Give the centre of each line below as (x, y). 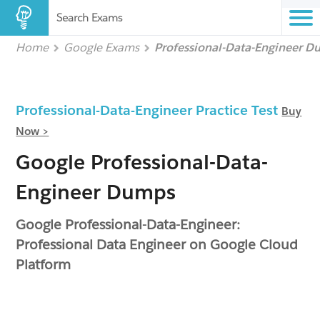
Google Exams (102, 47)
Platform (44, 264)
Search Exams (89, 17)
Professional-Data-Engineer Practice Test (149, 110)
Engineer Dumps (96, 192)
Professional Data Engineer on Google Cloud (157, 244)
